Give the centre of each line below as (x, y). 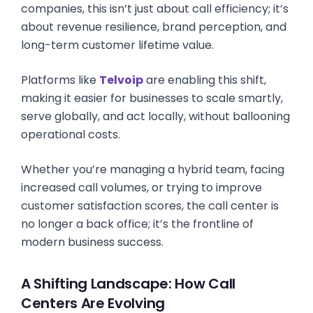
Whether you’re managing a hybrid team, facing (153, 169)
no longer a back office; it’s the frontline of (137, 224)
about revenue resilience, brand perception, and (154, 27)
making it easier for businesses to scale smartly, (152, 98)
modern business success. (92, 242)
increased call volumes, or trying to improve (141, 188)
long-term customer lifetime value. (117, 45)
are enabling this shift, (205, 80)
